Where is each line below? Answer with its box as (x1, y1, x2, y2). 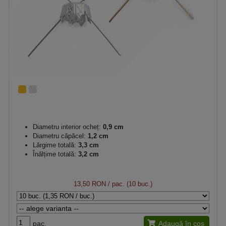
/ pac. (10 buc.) (106, 180, 152, 188)
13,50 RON (74, 180, 106, 188)
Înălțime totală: (33, 150, 76, 158)
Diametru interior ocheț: (33, 123, 101, 131)
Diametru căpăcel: (33, 132, 86, 140)
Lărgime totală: (33, 141, 76, 149)
